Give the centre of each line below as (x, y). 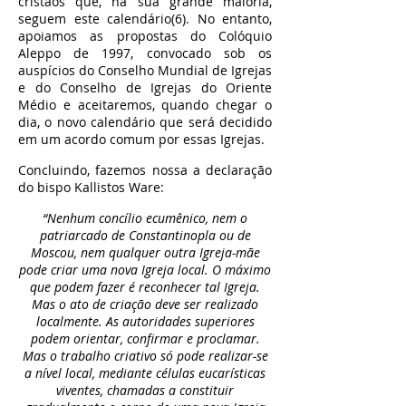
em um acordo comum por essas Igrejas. (141, 139)
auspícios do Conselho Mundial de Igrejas (145, 70)
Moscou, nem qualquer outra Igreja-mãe (145, 252)
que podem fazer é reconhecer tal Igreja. (145, 287)
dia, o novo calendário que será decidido (145, 122)
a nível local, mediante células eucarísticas (145, 373)
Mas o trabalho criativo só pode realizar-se (145, 356)
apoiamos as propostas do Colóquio (145, 36)
